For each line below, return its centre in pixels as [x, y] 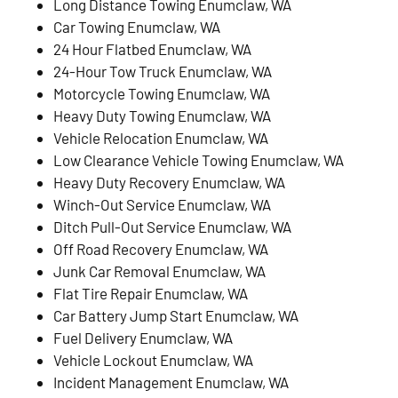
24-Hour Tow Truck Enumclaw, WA [163, 71]
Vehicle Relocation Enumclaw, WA [161, 137]
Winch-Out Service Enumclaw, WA [162, 204]
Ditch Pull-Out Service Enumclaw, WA [172, 226]
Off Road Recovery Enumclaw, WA [161, 248]
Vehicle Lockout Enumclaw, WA [153, 359]
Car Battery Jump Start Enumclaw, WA [176, 315]
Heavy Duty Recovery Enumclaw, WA [169, 182]
